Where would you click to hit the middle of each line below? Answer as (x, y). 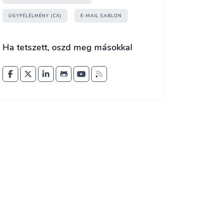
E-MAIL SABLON (101, 16)
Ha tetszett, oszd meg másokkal (67, 47)
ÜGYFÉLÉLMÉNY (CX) (35, 16)
